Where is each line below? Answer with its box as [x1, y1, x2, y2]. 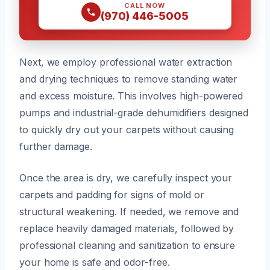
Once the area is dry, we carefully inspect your [19, 171, 233, 184]
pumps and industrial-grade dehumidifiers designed [19, 106, 249, 119]
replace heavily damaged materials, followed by [19, 222, 234, 234]
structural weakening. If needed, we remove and [19, 205, 239, 218]
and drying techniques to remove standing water [19, 72, 238, 85]
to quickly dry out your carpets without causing [19, 123, 234, 136]
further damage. [19, 140, 92, 152]
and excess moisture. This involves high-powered [19, 89, 243, 102]
